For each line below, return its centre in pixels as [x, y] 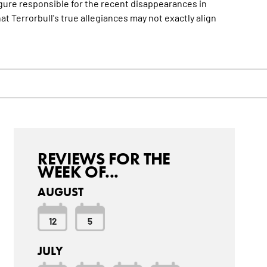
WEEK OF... [78, 172]
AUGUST [61, 192]
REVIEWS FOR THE [104, 159]
